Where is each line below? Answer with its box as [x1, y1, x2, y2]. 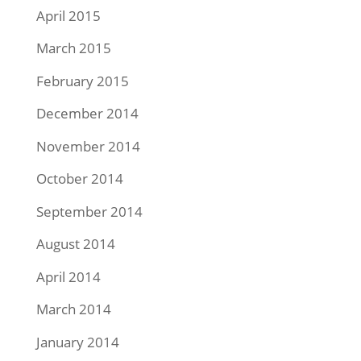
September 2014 [35, 201, 143, 221]
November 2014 [35, 136, 140, 156]
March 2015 [35, 39, 111, 58]
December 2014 [35, 104, 139, 123]
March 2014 [35, 300, 111, 319]
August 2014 [35, 234, 115, 254]
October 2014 [35, 169, 123, 189]
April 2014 [35, 267, 101, 286]
